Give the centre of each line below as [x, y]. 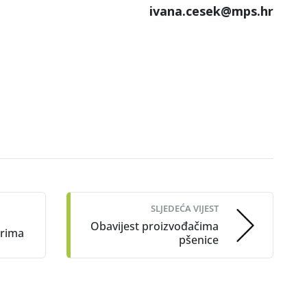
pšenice [199, 240]
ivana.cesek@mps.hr [211, 11]
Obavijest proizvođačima [155, 226]
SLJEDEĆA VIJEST [185, 208]
